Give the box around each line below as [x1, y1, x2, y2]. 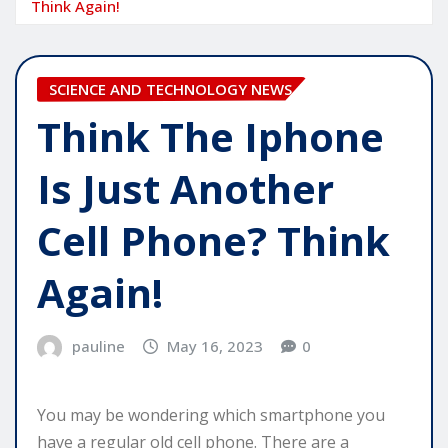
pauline [71, 336, 125, 357]
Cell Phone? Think [37, 213, 390, 269]
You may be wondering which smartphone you [37, 403, 385, 426]
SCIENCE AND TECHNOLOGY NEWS [49, 78, 292, 99]
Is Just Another [37, 161, 334, 217]
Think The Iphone [37, 109, 384, 165]
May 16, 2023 [167, 336, 264, 357]
